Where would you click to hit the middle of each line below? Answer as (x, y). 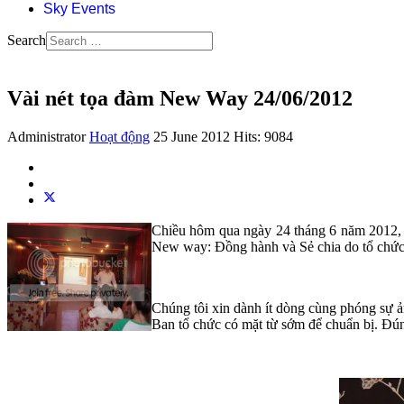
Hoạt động (119, 136)
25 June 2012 (193, 136)
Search (27, 40)
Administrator (46, 136)
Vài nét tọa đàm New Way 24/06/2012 (180, 98)
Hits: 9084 (263, 136)
